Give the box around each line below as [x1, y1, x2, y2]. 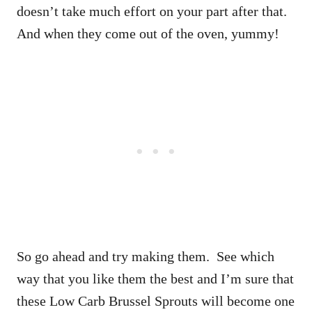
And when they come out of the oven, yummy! [17, 26, 279, 42]
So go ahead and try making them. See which [17, 249, 274, 265]
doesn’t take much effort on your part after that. [17, 3, 287, 19]
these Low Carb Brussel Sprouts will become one [17, 293, 295, 309]
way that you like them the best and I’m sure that [17, 271, 294, 287]
